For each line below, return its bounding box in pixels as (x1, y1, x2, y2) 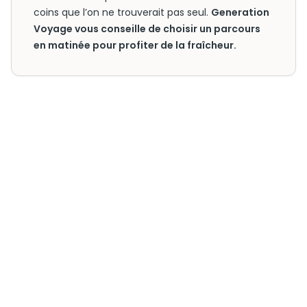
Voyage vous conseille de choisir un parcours (34, 22, 260, 36)
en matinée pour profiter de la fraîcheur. (34, 38, 236, 52)
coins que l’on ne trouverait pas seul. (34, 5, 211, 19)
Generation (211, 5, 269, 19)
